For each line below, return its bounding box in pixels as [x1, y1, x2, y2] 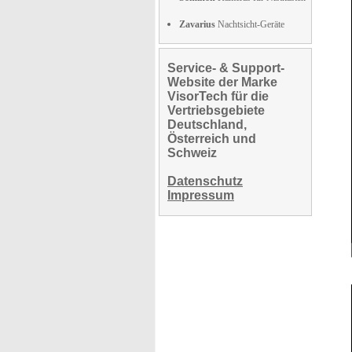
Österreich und [167, 132, 256, 145]
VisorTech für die [167, 90, 269, 103]
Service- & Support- [167, 61, 284, 75]
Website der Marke [167, 75, 277, 89]
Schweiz [167, 146, 217, 159]
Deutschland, [167, 118, 247, 131]
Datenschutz [167, 174, 243, 188]
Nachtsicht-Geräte [215, 19, 284, 30]
